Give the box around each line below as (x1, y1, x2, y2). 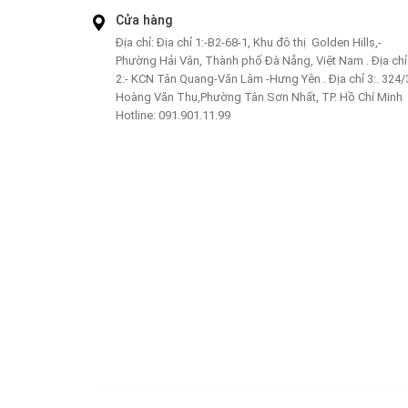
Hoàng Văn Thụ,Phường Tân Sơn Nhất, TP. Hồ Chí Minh (116, 89, 403, 104)
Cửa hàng (116, 12, 173, 27)
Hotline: (116, 107, 156, 122)
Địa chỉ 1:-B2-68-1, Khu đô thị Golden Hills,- (154, 35, 382, 49)
